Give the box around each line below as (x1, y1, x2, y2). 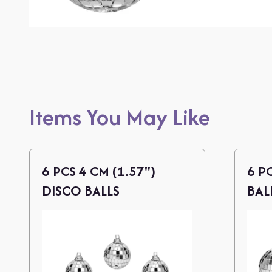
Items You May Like (29, 100, 210, 133)
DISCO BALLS (42, 180, 120, 200)
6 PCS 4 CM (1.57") (42, 161, 155, 181)
